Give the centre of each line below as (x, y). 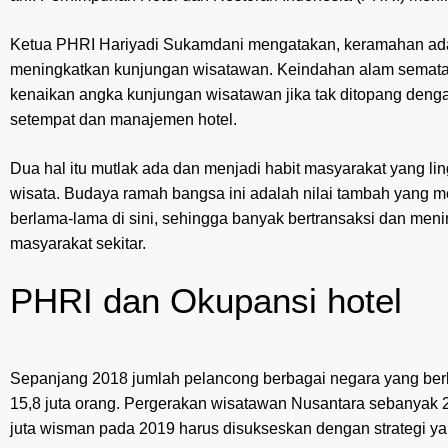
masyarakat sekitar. (78, 243)
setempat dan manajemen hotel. (123, 119)
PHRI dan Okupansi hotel (206, 300)
